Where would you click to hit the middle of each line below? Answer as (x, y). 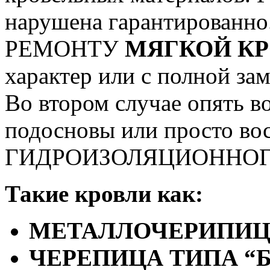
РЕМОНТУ (65, 49)
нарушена (54, 22)
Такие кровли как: (104, 194)
